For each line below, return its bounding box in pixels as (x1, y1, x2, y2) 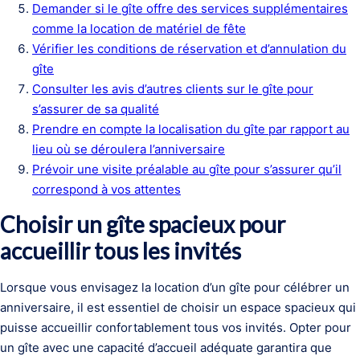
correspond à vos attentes (32, 182, 181, 197)
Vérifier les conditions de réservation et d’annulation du (32, 41, 346, 56)
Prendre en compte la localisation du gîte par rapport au (32, 121, 350, 137)
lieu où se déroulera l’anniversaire (32, 141, 225, 157)
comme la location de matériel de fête (32, 21, 246, 36)
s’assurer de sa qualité (32, 101, 159, 117)
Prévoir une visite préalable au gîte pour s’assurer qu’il (32, 162, 342, 177)
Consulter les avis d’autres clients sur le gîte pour (32, 81, 313, 96)
